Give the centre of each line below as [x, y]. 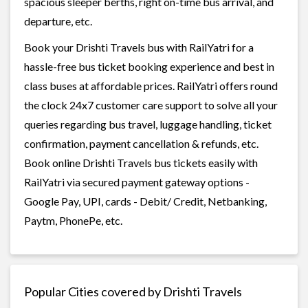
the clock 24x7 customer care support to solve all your [151, 104]
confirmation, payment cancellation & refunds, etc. [141, 143]
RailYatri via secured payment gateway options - [137, 181]
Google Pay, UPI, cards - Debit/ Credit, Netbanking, [145, 201]
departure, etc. [58, 21]
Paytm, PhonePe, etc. [73, 220]
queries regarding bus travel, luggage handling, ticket [148, 124]
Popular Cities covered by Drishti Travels [133, 291]
